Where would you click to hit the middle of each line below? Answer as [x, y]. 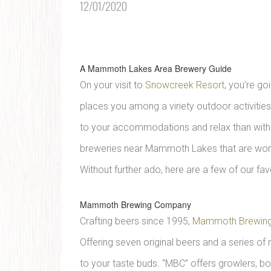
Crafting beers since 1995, [136, 221]
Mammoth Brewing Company [135, 204]
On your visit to [113, 85]
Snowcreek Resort [185, 85]
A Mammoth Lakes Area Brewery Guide [156, 68]
